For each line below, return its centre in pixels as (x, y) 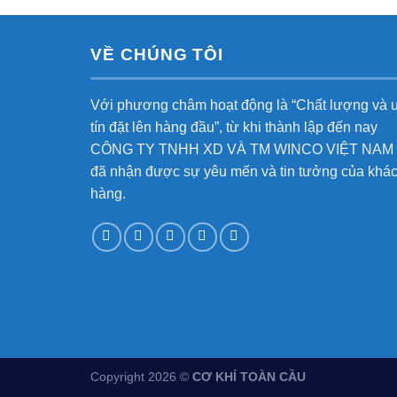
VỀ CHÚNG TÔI (157, 55)
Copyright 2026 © (141, 377)
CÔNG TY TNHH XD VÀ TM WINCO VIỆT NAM (242, 149)
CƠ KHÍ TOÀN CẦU (249, 377)
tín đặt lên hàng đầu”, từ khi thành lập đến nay (234, 127)
